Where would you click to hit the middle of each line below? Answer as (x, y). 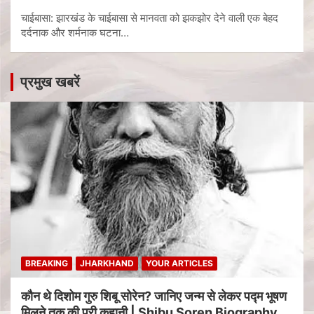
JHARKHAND (107, 263)
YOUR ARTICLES (179, 263)
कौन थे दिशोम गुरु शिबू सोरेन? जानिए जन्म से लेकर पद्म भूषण (154, 296)
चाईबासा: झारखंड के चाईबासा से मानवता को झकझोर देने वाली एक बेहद (150, 18)
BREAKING (47, 263)
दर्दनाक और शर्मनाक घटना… (75, 32)
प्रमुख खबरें (50, 82)
